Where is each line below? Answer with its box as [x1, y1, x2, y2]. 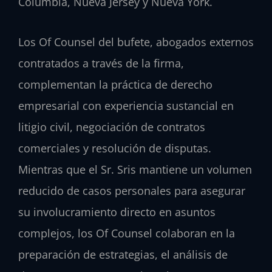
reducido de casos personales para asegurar [18, 183, 245, 199]
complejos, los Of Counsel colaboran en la [18, 226, 235, 241]
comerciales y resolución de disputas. [18, 141, 211, 156]
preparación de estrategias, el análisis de [18, 247, 228, 262]
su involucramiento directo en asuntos [18, 205, 216, 220]
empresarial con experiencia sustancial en [18, 98, 234, 114]
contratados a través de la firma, [18, 56, 184, 71]
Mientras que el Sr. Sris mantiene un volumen [18, 162, 252, 177]
